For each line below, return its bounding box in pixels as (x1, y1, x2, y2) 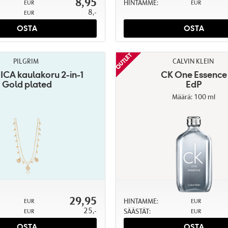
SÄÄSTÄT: (123, 207, 151, 216)
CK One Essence (160, 69, 227, 81)
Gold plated (2, 78, 52, 91)
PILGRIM (13, 57, 39, 66)
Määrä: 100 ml (172, 93, 216, 101)
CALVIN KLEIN (172, 57, 214, 66)
